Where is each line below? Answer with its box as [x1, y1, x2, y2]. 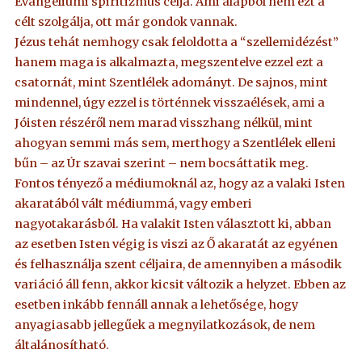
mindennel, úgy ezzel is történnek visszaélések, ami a [15, 95, 326, 110]
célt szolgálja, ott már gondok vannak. [15, 14, 238, 29]
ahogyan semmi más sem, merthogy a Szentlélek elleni [15, 135, 337, 150]
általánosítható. [15, 337, 110, 352]
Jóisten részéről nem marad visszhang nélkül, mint [15, 115, 314, 130]
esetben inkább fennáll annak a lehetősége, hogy [15, 297, 299, 312]
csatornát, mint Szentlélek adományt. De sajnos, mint [15, 74, 329, 90]
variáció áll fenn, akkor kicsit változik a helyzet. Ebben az [15, 276, 347, 292]
